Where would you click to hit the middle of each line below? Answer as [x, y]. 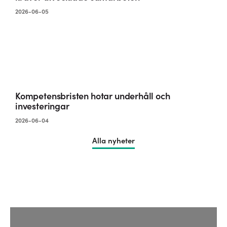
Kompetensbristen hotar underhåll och [93, 96]
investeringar [42, 106]
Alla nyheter [113, 141]
